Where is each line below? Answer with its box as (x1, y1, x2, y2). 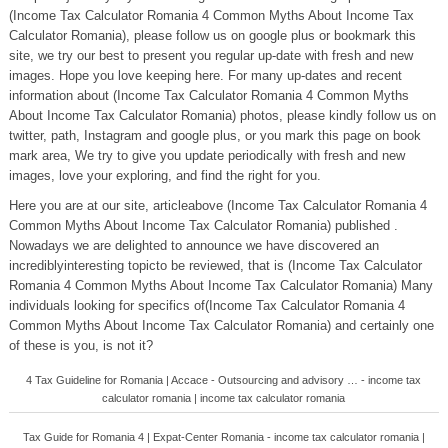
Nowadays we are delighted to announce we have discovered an (8, 238, 379, 253)
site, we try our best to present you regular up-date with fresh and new (8, 48, 413, 63)
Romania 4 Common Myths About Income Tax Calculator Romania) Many (8, 278, 433, 293)
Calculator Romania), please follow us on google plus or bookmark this (8, 28, 416, 43)
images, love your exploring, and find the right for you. (8, 168, 321, 183)
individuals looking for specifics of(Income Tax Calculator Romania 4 (8, 298, 405, 313)
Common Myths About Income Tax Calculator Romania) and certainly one (8, 318, 434, 333)
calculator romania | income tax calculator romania (102, 392, 346, 404)
